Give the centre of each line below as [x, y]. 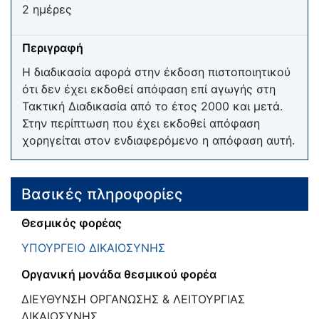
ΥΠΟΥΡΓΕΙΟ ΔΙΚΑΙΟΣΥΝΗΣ [93, 248]
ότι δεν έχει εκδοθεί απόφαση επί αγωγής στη [149, 89]
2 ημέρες [47, 9]
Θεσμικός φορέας [72, 223]
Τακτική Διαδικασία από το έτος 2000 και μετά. [152, 106]
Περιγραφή [53, 47]
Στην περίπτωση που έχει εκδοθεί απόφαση [141, 124]
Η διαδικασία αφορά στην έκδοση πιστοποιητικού [156, 72]
